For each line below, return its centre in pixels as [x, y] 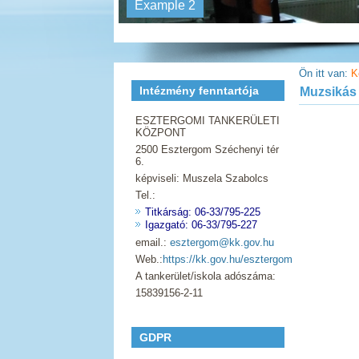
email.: [153, 242]
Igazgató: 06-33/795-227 [201, 225]
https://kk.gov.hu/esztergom [228, 259]
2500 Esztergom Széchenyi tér [207, 149]
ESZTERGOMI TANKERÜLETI [208, 121]
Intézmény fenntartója [199, 91]
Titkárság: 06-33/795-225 [203, 212]
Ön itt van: [325, 73]
